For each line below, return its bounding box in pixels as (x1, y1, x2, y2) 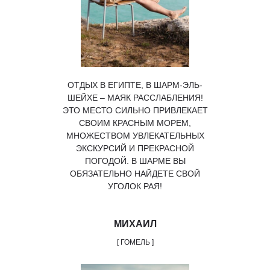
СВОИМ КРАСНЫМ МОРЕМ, (79, 118, 191, 128)
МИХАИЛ (113, 219, 157, 229)
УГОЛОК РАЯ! (108, 181, 162, 191)
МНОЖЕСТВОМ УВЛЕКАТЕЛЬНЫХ (66, 131, 204, 140)
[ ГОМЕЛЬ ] (116, 238, 154, 246)
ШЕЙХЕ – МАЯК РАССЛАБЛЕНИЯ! (67, 93, 203, 102)
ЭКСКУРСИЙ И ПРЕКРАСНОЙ (76, 143, 194, 153)
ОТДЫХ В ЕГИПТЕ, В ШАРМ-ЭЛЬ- (67, 80, 202, 90)
